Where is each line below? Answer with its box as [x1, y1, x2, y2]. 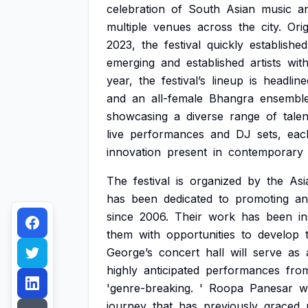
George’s [107, 245, 153, 259]
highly [107, 263, 137, 277]
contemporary [228, 145, 303, 159]
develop [258, 228, 299, 241]
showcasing [107, 109, 168, 123]
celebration [107, 2, 165, 16]
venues [153, 20, 191, 34]
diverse [186, 109, 223, 123]
